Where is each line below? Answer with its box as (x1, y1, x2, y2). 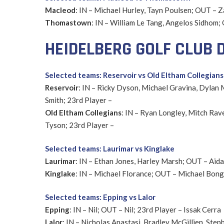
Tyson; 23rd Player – (44, 120, 114, 129)
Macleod (44, 5, 75, 14)
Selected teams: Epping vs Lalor (44, 192, 155, 201)
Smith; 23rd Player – (44, 95, 112, 104)
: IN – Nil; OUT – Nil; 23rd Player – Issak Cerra (69, 204, 221, 214)
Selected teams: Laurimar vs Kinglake (44, 143, 174, 153)
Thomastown (44, 17, 91, 27)
